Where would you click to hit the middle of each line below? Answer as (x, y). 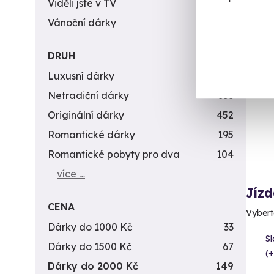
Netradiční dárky (88, 95)
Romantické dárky (91, 135)
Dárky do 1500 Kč (90, 246)
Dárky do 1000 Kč (90, 227)
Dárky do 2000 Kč (93, 266)
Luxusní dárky (81, 76)
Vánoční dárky (82, 23)
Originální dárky (86, 115)
